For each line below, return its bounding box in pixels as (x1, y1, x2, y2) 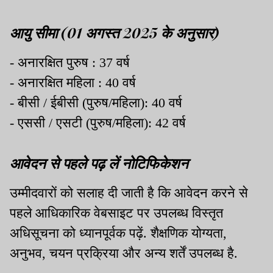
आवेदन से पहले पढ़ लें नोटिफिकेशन (10, 152, 188, 172)
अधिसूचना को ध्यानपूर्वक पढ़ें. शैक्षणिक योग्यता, (10, 225, 227, 241)
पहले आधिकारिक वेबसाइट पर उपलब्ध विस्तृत (10, 205, 223, 221)
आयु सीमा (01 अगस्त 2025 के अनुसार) (10, 22, 219, 42)
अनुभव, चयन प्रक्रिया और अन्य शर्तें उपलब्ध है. (10, 245, 238, 261)
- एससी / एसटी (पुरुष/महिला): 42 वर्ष (10, 115, 186, 130)
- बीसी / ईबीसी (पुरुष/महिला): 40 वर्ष (10, 94, 182, 110)
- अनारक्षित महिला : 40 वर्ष (10, 74, 136, 90)
